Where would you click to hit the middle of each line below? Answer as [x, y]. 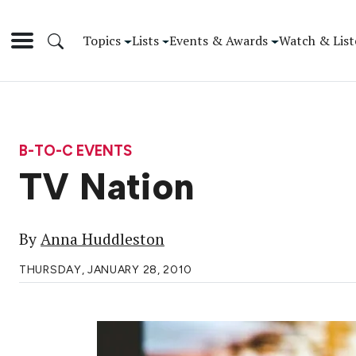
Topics [102, 40]
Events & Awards [219, 40]
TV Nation [107, 187]
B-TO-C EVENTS [75, 150]
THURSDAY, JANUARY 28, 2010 [106, 270]
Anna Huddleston [103, 240]
